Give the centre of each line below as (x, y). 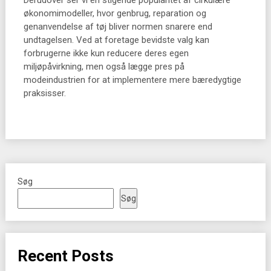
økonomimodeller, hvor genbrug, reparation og (115, 13)
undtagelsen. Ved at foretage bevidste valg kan (116, 40)
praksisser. (44, 93)
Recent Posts (65, 256)
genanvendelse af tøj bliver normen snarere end (118, 27)
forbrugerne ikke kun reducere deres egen (106, 53)
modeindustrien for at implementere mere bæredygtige (132, 80)
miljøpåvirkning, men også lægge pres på (104, 67)
